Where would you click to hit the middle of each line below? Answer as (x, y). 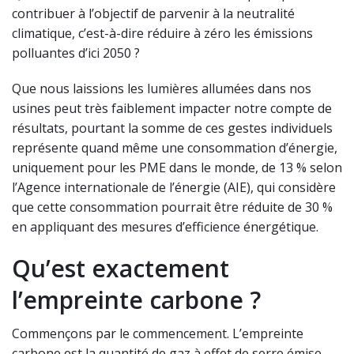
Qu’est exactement (121, 269)
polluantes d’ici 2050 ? (76, 53)
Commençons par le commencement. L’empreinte (158, 334)
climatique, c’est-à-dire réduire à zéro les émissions (162, 34)
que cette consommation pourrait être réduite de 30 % (172, 207)
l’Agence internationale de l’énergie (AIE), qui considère (174, 188)
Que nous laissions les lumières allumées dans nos (162, 89)
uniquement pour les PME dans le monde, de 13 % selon (177, 168)
